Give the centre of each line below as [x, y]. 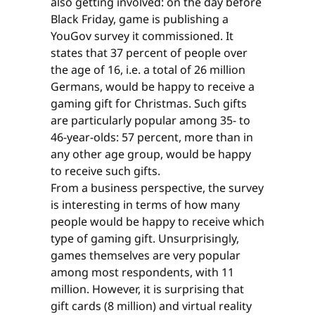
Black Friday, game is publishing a [140, 19]
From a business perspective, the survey [157, 187]
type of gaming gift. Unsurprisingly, [145, 238]
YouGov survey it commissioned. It [142, 36]
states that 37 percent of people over [149, 52]
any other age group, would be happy [151, 154]
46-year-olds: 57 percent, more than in [152, 137]
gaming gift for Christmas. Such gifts [149, 103]
